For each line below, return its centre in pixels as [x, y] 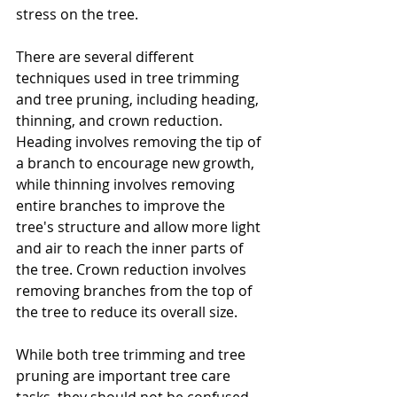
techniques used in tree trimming [129, 78]
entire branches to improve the [122, 206]
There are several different [107, 57]
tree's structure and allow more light [140, 227]
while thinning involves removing [127, 184]
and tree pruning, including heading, [139, 99]
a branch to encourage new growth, [137, 163]
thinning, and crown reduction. [121, 121]
